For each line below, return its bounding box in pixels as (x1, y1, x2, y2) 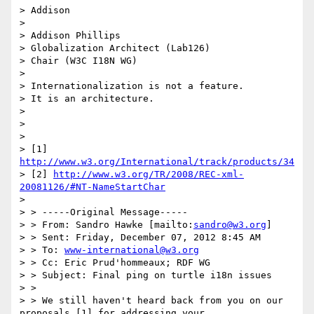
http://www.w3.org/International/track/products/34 (20, 156, 294, 168)
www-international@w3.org (64, 245, 199, 256)
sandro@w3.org (193, 219, 266, 231)
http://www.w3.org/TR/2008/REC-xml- (53, 169, 244, 180)
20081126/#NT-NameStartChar (20, 182, 165, 193)
